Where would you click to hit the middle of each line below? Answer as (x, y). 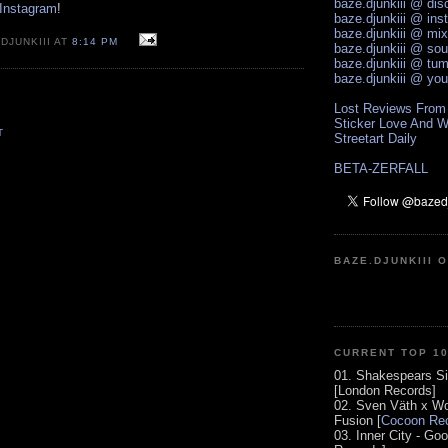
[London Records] (385, 390)
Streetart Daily (375, 139)
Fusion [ (357, 420)
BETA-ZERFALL (381, 169)
